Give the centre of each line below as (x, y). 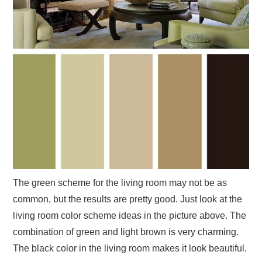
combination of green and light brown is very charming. (126, 232)
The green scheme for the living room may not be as (120, 183)
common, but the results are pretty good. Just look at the (128, 199)
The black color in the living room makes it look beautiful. (130, 249)
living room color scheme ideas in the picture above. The (130, 216)
